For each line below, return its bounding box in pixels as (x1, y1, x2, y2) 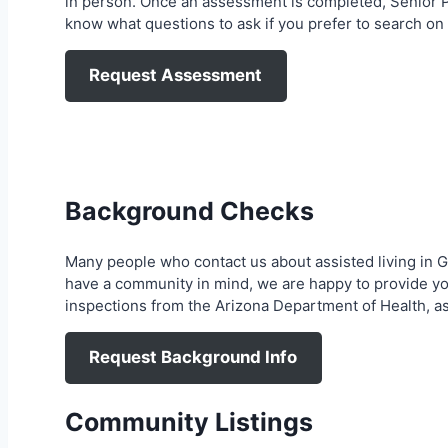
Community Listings (65, 407, 313, 438)
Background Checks (65, 196, 314, 227)
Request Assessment (89, 65, 263, 86)
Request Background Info (89, 347, 298, 368)
